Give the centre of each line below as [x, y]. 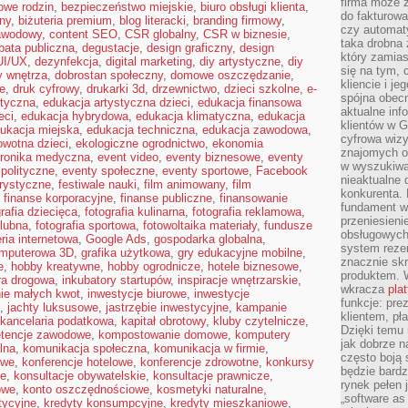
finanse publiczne [166, 198]
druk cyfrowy [46, 89]
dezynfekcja [66, 61]
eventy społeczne [108, 171]
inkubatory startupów [116, 280]
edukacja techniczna [141, 130]
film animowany [184, 184]
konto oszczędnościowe [86, 389]
